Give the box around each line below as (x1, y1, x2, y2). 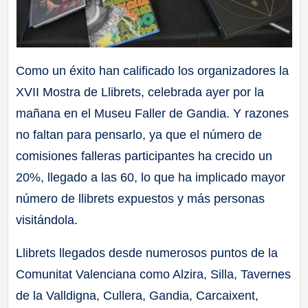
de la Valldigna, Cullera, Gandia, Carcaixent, (16, 288, 259, 302)
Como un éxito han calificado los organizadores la (16, 63, 289, 78)
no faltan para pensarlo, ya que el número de (16, 127, 263, 142)
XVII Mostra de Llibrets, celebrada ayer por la (16, 85, 265, 99)
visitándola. (16, 212, 78, 227)
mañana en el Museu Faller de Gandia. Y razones (16, 106, 289, 120)
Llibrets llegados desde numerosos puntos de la (16, 245, 278, 260)
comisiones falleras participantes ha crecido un (16, 148, 273, 163)
